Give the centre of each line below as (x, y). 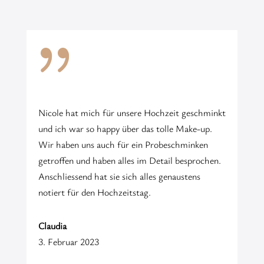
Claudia (52, 225)
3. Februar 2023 (68, 241)
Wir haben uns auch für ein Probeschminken (123, 144)
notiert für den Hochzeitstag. (94, 192)
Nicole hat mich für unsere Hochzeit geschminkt (132, 112)
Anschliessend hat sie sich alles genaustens (119, 176)
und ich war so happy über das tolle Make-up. (125, 128)
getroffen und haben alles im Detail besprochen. (129, 160)
